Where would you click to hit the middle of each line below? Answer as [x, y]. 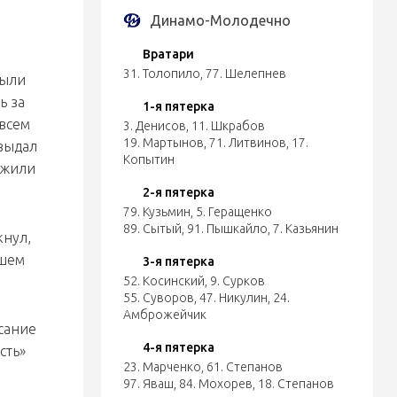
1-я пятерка [178, 106]
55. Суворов [158, 298]
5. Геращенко [234, 212]
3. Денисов [154, 126]
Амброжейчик [164, 315]
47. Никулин [233, 298]
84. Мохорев [215, 384]
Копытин [148, 160]
